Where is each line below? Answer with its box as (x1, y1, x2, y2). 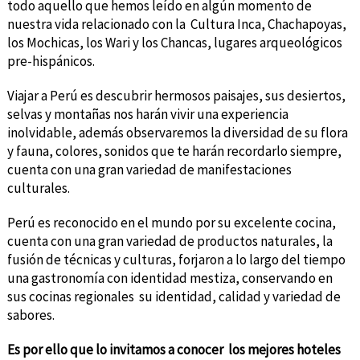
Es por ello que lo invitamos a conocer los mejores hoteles (6, 340, 341, 358)
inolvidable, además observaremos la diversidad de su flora (6, 123, 348, 141)
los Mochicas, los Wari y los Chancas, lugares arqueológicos (6, 33, 342, 51)
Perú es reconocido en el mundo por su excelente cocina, (6, 213, 336, 231)
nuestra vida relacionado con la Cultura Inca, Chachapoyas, (6, 14, 346, 33)
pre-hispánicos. (6, 51, 95, 70)
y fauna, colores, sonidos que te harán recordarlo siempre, (6, 141, 342, 160)
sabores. (6, 305, 55, 324)
